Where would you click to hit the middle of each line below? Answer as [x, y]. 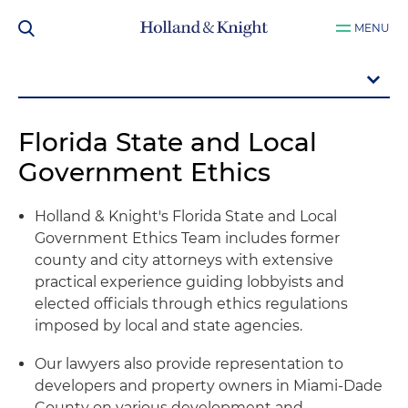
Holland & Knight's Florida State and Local [186, 216]
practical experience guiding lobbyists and [189, 282]
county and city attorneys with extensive [184, 260]
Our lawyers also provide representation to [189, 364]
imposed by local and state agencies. [168, 326]
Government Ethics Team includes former [187, 238]
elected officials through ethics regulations [191, 304]
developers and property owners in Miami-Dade [209, 386]
